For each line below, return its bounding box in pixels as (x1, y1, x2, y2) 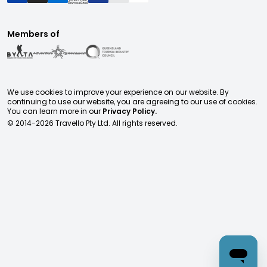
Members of (7, 28, 60, 41)
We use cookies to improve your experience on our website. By (7, 87, 229, 98)
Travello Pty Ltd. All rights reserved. (54, 118, 178, 129)
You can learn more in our (7, 106, 101, 117)
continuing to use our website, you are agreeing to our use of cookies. (7, 97, 257, 107)
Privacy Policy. (103, 106, 157, 117)
